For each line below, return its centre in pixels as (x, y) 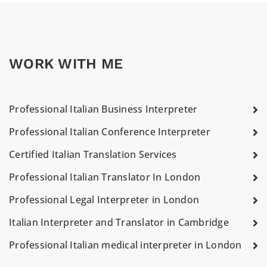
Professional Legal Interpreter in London (104, 200)
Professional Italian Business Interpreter (103, 109)
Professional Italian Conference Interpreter (110, 132)
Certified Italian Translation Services (93, 154)
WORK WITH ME (66, 64)
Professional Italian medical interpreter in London (125, 245)
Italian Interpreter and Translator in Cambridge (119, 222)
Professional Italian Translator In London (105, 177)
